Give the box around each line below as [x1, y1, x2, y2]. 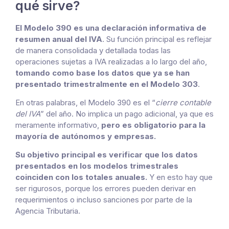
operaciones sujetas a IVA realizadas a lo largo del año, [15, 56, 207, 66]
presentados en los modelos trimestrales [15, 161, 178, 171]
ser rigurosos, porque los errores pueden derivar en [15, 183, 196, 193]
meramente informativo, [15, 120, 101, 130]
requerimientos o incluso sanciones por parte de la [15, 194, 192, 204]
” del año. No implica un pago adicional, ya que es [40, 108, 214, 119]
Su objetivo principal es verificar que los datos [15, 149, 198, 159]
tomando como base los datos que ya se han [15, 67, 190, 78]
